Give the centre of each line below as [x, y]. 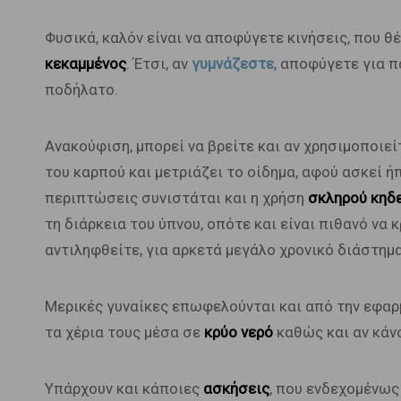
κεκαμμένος [85, 64]
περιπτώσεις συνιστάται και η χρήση [176, 198]
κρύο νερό [236, 332]
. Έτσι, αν [158, 64]
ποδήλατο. [81, 90]
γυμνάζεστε [232, 64]
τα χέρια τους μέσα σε [122, 332]
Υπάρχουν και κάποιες [124, 388]
